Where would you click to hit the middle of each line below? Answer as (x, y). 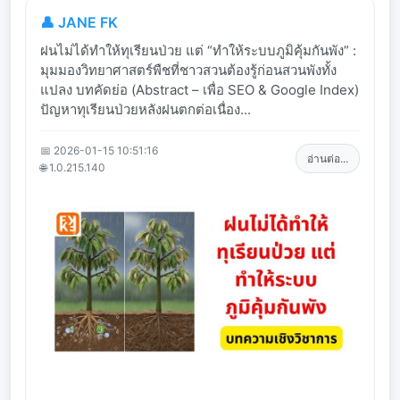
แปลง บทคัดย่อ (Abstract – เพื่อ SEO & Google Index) (200, 89)
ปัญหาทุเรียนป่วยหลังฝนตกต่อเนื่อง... (146, 109)
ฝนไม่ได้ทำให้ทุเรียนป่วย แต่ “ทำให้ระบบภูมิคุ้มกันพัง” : (198, 50)
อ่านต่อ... (328, 159)
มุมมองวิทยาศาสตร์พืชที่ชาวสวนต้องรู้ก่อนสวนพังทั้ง (188, 70)
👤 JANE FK (79, 22)
